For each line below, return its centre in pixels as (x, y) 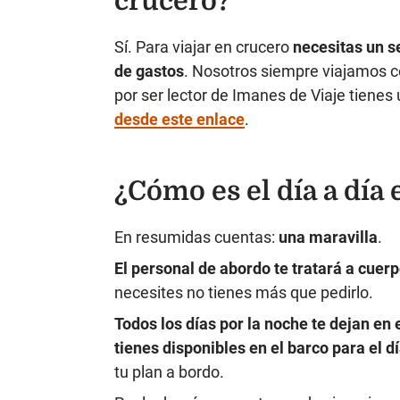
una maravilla (328, 237)
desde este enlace (179, 120)
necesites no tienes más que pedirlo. (244, 293)
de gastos (149, 71)
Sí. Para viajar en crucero (204, 47)
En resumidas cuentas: (196, 237)
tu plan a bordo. (169, 372)
